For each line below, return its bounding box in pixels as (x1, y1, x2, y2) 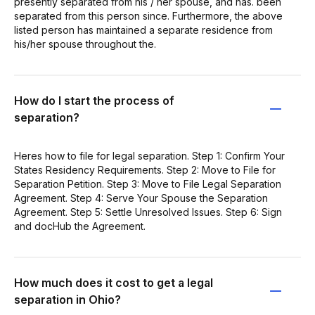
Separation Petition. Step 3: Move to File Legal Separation (14, 177, 281, 190)
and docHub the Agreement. (14, 219, 146, 232)
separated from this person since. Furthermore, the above (14, 9, 283, 22)
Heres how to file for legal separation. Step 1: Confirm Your (14, 149, 285, 162)
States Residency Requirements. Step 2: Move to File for (14, 163, 276, 176)
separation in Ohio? (14, 292, 121, 307)
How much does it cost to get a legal (14, 275, 213, 290)
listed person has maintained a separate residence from (14, 23, 273, 36)
